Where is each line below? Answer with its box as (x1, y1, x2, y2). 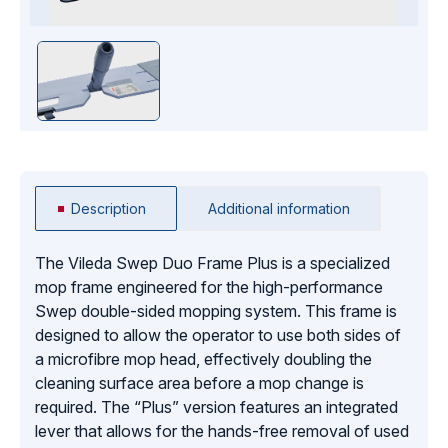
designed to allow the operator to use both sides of (35, 325, 401, 346)
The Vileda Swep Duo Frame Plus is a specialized (35, 253, 390, 274)
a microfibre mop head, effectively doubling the (35, 349, 372, 370)
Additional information (208, 200, 350, 218)
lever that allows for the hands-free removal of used (35, 421, 409, 442)
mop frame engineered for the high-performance (35, 277, 383, 298)
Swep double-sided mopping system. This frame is (35, 301, 397, 322)
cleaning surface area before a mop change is (35, 373, 364, 394)
